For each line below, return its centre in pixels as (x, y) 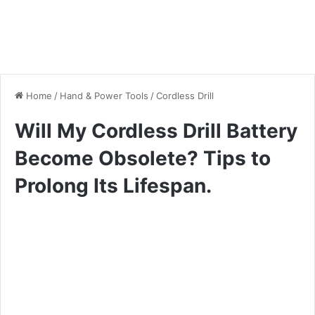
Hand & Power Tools (104, 95)
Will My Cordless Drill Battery (156, 130)
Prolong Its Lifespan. (113, 185)
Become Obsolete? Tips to (143, 158)
